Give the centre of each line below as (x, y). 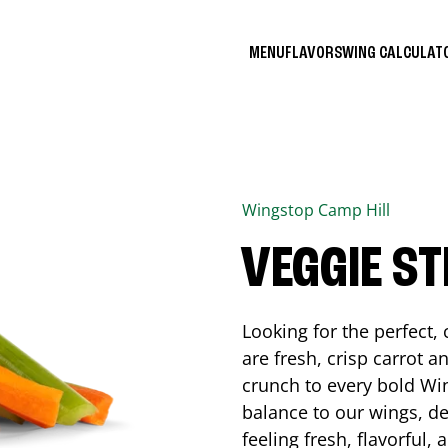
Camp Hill (354, 210)
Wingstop (280, 210)
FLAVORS (313, 52)
